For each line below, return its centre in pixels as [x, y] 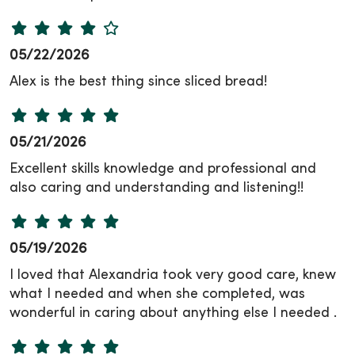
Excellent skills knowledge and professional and [163, 169]
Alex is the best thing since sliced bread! [138, 82]
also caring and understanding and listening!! [157, 188]
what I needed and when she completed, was [157, 294]
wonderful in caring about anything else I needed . [173, 313]
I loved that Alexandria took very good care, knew [173, 275]
